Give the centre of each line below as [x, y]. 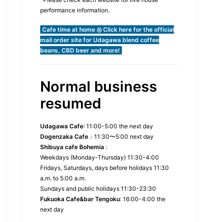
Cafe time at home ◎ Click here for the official [108, 29]
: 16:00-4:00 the [143, 199]
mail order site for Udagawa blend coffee [100, 40]
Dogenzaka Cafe [64, 137]
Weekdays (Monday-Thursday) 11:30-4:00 [100, 157]
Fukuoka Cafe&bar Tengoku [80, 199]
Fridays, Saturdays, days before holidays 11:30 [105, 168]
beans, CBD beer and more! [80, 50]
